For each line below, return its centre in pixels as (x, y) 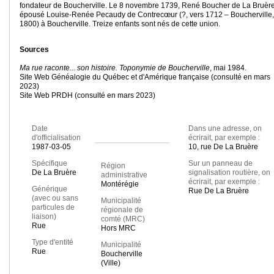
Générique (50, 189)
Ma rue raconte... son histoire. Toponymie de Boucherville (115, 68)
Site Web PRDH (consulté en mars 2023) (87, 96)
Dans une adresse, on (225, 129)
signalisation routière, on (229, 173)
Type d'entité (53, 243)
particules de (53, 208)
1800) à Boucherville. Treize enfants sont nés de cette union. (120, 24)
